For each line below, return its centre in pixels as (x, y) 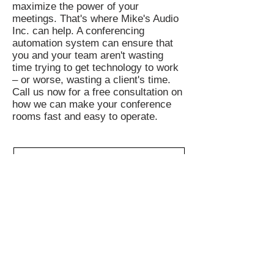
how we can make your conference (92, 104)
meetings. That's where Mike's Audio (95, 19)
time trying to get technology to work (95, 68)
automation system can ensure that (93, 43)
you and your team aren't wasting (88, 55)
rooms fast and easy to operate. (87, 117)
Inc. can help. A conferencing (78, 31)
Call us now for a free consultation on (97, 92)
